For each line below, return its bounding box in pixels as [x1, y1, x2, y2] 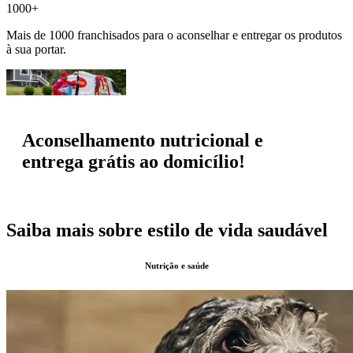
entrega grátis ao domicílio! [22, 151, 245, 173]
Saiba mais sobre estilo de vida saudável [6, 220, 328, 241]
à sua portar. [6, 42, 66, 56]
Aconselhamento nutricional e [22, 130, 263, 151]
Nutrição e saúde [144, 261, 209, 271]
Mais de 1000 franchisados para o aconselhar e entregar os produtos [6, 28, 342, 42]
